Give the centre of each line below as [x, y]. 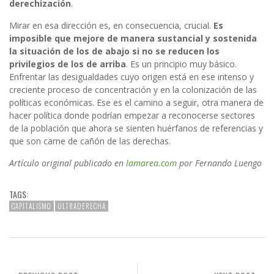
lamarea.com [151, 163]
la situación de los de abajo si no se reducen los [114, 51]
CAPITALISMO [31, 206]
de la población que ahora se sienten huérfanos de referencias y [136, 128]
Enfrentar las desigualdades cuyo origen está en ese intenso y [131, 77]
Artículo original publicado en [68, 163]
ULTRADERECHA [82, 206]
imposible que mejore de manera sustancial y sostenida [133, 39]
